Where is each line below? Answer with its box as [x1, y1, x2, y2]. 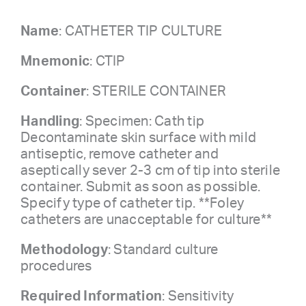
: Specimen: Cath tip [79, 114, 204, 128]
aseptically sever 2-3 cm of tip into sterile [20, 163, 280, 178]
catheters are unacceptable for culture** [20, 212, 272, 227]
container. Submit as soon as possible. [20, 180, 261, 194]
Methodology [20, 242, 108, 257]
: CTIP [89, 54, 126, 68]
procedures [20, 259, 92, 273]
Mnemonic [20, 54, 89, 68]
